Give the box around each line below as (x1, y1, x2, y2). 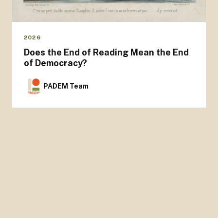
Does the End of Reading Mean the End (24, 47, 189, 58)
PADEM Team (43, 82, 89, 91)
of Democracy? (24, 58, 87, 69)
